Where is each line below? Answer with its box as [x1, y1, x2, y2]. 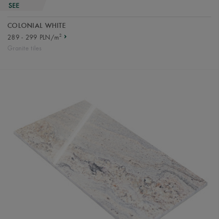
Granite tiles [7, 44, 42, 52]
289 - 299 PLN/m [7, 33, 60, 42]
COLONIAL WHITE [7, 22, 66, 30]
